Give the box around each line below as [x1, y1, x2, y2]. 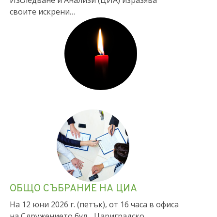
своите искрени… [10, 13, 75, 24]
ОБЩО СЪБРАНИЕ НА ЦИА [10, 189, 137, 202]
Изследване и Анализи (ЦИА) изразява [10, 1, 157, 12]
